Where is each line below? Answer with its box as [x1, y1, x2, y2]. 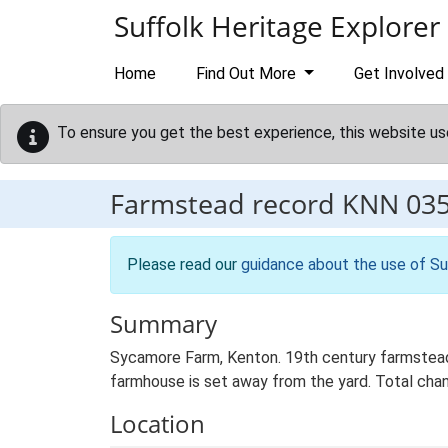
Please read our [127, 255, 241, 274]
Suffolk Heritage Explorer [114, 7, 440, 45]
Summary [110, 307, 217, 340]
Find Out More [196, 64, 300, 83]
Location [110, 407, 205, 440]
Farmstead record [110, 185, 342, 222]
